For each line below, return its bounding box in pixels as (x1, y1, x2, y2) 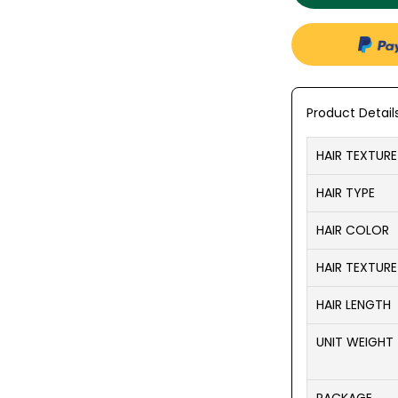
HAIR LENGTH (316, 296, 391, 314)
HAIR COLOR (316, 221, 389, 239)
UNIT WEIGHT (316, 333, 394, 351)
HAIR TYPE (316, 184, 375, 202)
